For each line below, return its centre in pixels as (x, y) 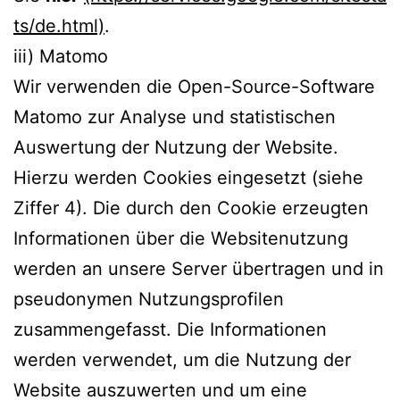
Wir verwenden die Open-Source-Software (194, 86)
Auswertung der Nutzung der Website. (176, 147)
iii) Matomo (61, 56)
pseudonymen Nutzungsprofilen (149, 299)
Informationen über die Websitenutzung (181, 238)
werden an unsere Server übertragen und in (199, 268)
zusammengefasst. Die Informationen (170, 329)
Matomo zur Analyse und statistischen (175, 117)
